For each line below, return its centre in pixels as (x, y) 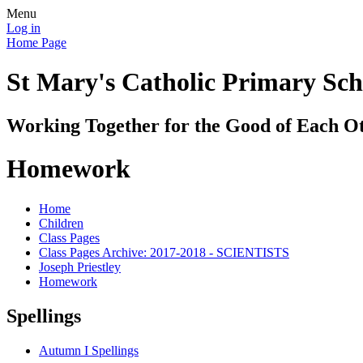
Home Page (36, 43)
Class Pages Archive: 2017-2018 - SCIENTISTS (164, 252)
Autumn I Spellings (89, 350)
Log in (23, 28)
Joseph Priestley (80, 267)
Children (61, 223)
